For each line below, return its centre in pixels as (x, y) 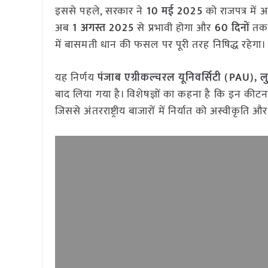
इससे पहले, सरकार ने (101, 11)
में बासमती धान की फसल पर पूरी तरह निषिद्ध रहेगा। (161, 45)
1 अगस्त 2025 (103, 28)
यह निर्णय (76, 78)
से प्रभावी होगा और (174, 28)
